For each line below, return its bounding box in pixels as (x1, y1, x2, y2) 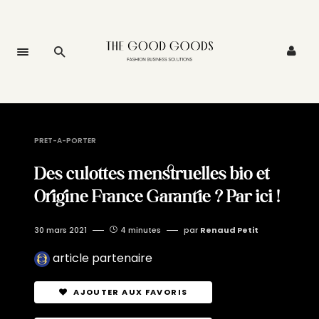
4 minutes (120, 224, 161, 236)
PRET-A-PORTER (34, 135, 96, 146)
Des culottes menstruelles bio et (34, 161, 270, 185)
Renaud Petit (200, 224, 258, 236)
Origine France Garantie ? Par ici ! (34, 184, 280, 208)
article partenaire (53, 250, 152, 266)
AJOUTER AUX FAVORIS (73, 286, 188, 298)
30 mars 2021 (34, 224, 87, 236)
